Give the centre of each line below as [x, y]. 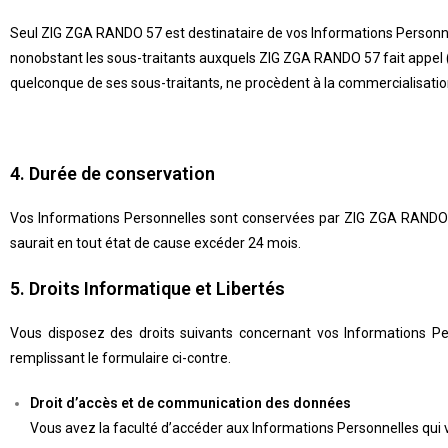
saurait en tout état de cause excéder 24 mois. [155, 243]
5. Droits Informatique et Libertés [147, 288]
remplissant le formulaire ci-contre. [120, 358]
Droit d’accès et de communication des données [190, 403]
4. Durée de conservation [112, 173]
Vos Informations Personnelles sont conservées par [177, 218]
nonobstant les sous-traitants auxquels [134, 58]
